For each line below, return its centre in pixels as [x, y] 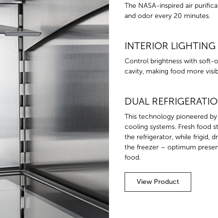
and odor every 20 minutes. [167, 16]
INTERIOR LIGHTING [170, 45]
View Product [158, 182]
